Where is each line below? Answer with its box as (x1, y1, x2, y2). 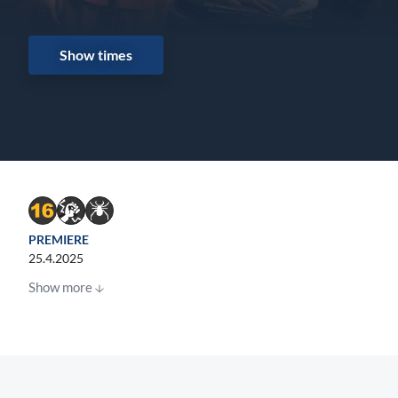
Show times (59, 46, 132, 64)
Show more (28, 279, 92, 296)
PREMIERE (28, 232, 89, 248)
